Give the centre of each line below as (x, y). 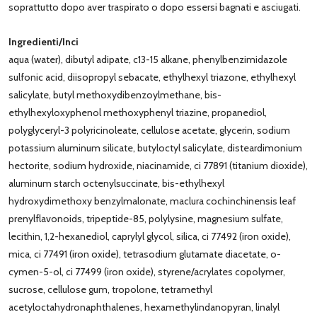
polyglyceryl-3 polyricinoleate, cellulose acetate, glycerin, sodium (149, 130)
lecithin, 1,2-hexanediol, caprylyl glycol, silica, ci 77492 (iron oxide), (150, 236)
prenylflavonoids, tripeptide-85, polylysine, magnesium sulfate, (146, 218)
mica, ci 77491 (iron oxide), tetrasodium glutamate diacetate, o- (145, 254)
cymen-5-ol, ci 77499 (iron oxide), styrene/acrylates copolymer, (147, 271)
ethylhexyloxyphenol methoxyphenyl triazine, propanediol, (138, 112)
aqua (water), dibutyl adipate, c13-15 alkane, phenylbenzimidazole (148, 59)
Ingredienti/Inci (44, 41)
